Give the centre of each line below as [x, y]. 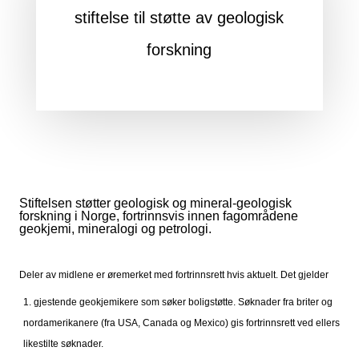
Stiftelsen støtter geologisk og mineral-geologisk [155, 203]
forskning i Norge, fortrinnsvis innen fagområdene [158, 216]
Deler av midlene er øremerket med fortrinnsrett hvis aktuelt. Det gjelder [175, 274]
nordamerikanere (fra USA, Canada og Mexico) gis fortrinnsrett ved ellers [181, 323]
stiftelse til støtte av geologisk [179, 17]
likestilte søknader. [63, 343]
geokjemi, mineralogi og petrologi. [115, 228]
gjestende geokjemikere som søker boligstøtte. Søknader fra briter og [183, 302]
